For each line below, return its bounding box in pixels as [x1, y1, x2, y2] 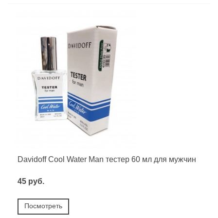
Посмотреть [24, 201, 62, 210]
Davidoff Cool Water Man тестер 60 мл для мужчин [18, 155, 196, 163]
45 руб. [18, 177, 44, 185]
